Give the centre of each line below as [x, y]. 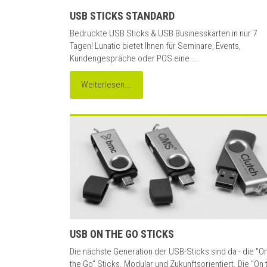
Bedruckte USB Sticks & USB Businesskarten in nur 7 [163, 34]
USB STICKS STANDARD [122, 16]
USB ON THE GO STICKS [122, 234]
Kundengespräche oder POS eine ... [134, 59]
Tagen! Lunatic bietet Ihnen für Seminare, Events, [155, 46]
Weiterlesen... [106, 85]
